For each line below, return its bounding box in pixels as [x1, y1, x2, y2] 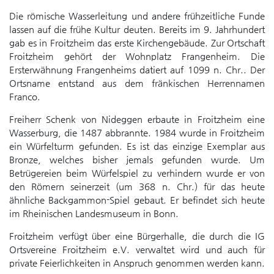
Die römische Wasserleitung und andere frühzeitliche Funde [9, 10, 265, 21]
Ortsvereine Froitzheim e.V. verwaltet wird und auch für [9, 244, 265, 254]
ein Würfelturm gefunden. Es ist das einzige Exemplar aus [9, 141, 265, 151]
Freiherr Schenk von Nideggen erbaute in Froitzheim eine [9, 114, 265, 124]
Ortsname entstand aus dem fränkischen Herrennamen [9, 78, 265, 88]
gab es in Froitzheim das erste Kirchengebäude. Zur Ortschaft [9, 37, 265, 48]
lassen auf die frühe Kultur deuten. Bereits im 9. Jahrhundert [9, 24, 265, 34]
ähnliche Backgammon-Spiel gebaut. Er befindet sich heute [9, 194, 265, 205]
